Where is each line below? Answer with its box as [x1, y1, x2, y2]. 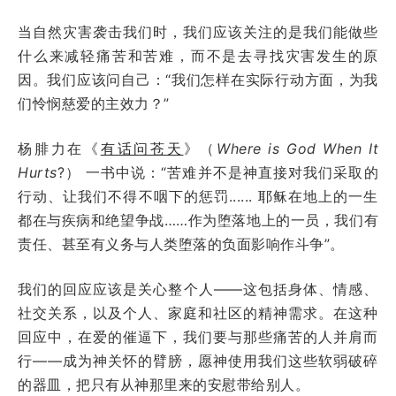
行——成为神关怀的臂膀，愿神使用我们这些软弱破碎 [18, 351, 378, 369]
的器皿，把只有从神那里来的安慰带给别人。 [18, 375, 309, 393]
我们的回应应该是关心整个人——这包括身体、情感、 [18, 279, 378, 298]
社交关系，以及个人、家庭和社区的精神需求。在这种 [18, 303, 378, 322]
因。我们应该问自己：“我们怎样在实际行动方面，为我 [18, 70, 378, 88]
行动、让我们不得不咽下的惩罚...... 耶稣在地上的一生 [18, 187, 378, 205]
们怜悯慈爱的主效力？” [18, 94, 170, 112]
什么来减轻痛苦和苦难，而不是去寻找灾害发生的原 [18, 46, 378, 65]
